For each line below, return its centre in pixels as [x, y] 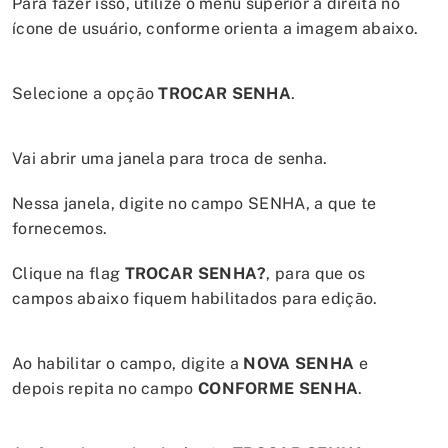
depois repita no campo [105, 388]
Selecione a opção [85, 93]
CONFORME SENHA [278, 388]
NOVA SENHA [301, 363]
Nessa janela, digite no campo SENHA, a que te [194, 203]
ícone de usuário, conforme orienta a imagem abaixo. [215, 28]
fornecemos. [60, 228]
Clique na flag [68, 273]
